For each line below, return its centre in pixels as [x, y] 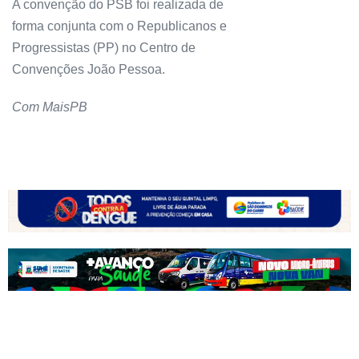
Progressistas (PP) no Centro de [104, 47]
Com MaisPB [51, 107]
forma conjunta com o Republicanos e [119, 26]
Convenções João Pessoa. [89, 69]
